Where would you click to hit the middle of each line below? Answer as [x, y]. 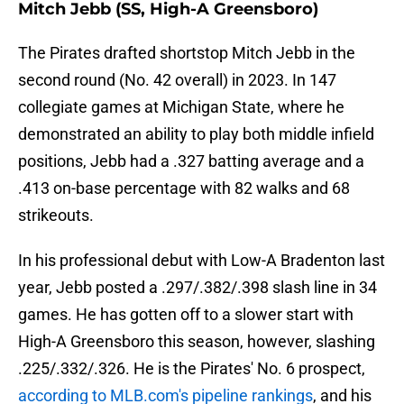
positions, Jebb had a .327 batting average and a [191, 161]
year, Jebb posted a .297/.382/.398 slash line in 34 [197, 288]
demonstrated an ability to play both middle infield [196, 134]
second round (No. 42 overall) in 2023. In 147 [177, 80]
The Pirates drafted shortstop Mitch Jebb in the [187, 53]
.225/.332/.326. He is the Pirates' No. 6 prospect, [192, 369]
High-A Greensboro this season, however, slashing [197, 342]
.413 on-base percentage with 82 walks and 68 [184, 188]
